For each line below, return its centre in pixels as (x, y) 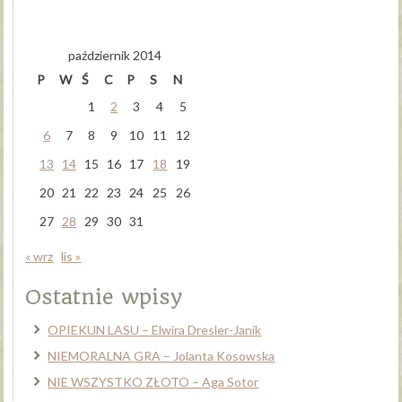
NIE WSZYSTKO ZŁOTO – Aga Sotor (153, 381)
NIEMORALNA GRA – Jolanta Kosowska (162, 355)
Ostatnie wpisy (104, 297)
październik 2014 (115, 55)
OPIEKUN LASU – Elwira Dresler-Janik (155, 329)
